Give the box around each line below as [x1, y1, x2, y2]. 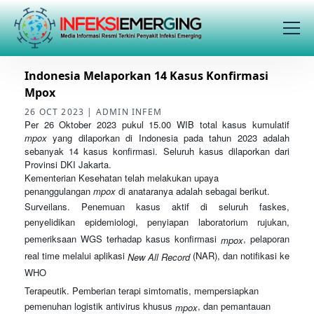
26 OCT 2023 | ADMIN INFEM [25, 106, 162, 118]
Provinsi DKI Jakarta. [25, 158, 114, 171]
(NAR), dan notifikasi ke [190, 249, 289, 264]
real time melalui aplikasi [25, 249, 128, 264]
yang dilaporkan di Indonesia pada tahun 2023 [47, 131, 263, 144]
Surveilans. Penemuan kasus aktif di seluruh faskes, [25, 200, 289, 213]
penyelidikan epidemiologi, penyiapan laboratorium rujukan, [25, 215, 289, 231]
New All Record [128, 250, 190, 264]
